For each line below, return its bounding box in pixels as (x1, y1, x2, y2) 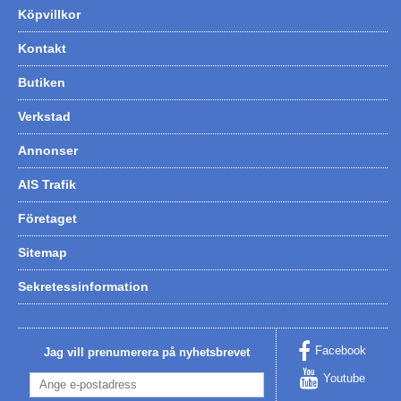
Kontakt (18, 40, 66, 55)
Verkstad (18, 108, 71, 124)
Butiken (18, 74, 65, 90)
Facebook (315, 344, 367, 358)
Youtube (322, 371, 365, 385)
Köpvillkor (18, 6, 81, 21)
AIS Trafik (18, 176, 76, 192)
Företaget (18, 210, 77, 226)
